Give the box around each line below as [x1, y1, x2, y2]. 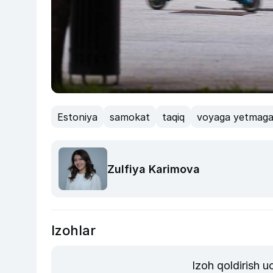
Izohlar [51, 222, 96, 238]
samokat [110, 110, 150, 123]
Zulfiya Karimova [107, 162, 200, 175]
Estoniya [57, 110, 97, 123]
